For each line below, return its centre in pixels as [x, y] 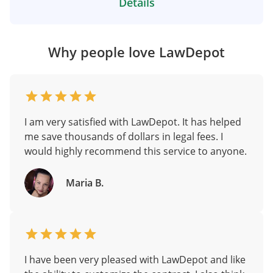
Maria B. [85, 183]
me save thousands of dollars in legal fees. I [124, 136]
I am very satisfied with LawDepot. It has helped [133, 122]
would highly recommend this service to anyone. [136, 151]
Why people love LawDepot [136, 52]
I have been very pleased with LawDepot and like [135, 260]
